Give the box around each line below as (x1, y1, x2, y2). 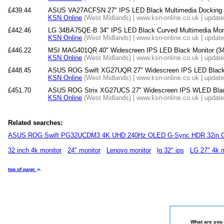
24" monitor (67, 146, 100, 154)
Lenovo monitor (106, 146, 151, 154)
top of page (8, 166, 36, 172)
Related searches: (8, 119, 62, 126)
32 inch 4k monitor (8, 146, 61, 154)
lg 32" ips (157, 146, 184, 154)
